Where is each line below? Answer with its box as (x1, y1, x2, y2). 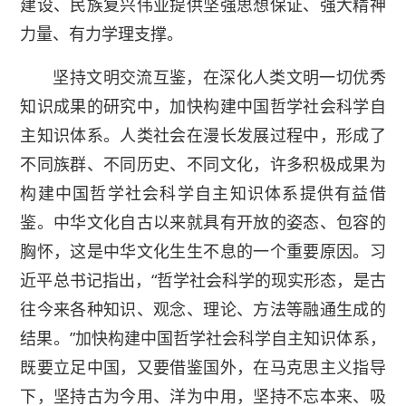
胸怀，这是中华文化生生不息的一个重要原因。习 (20, 240, 386, 263)
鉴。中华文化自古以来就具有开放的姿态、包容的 (20, 211, 386, 234)
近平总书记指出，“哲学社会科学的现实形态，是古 (20, 269, 386, 292)
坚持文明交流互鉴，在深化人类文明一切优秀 (53, 66, 386, 89)
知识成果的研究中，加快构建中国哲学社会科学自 (20, 95, 386, 118)
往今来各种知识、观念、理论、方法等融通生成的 (20, 298, 386, 321)
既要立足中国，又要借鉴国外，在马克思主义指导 (20, 356, 386, 379)
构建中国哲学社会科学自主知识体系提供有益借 (20, 182, 386, 205)
